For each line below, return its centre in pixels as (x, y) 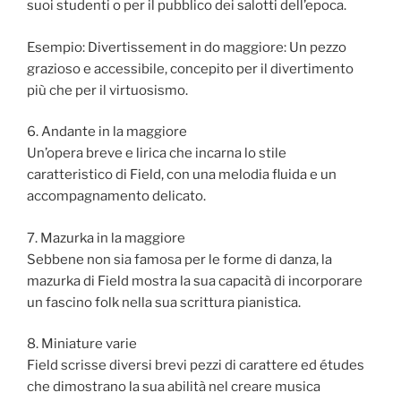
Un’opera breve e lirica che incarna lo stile (157, 154)
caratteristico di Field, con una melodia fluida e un (182, 175)
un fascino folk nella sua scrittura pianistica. (164, 302)
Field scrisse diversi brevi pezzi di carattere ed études (196, 366)
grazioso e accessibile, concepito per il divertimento (190, 68)
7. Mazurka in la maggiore (106, 238)
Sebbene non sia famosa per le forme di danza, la (179, 259)
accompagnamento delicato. (116, 196)
